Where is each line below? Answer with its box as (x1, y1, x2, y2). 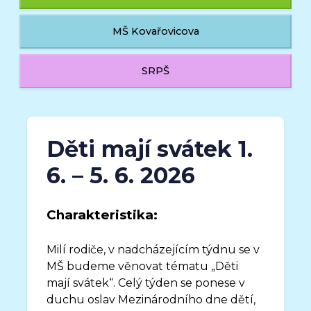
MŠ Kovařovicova (112, 25, 199, 37)
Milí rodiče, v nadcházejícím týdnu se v (47, 243, 260, 256)
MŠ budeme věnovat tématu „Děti (47, 260, 239, 273)
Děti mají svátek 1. (47, 135, 253, 162)
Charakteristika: (47, 207, 158, 223)
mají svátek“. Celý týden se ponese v (47, 276, 246, 289)
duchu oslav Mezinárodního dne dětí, (47, 293, 256, 306)
